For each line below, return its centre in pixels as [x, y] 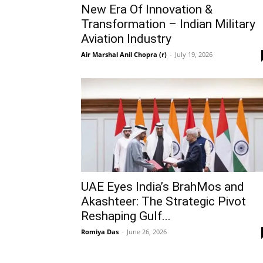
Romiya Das [100, 232]
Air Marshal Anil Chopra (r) [124, 54]
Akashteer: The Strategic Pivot [163, 201]
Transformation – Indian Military [168, 24]
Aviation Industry [126, 39]
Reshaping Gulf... [126, 216]
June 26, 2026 [147, 232]
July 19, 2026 [194, 54]
